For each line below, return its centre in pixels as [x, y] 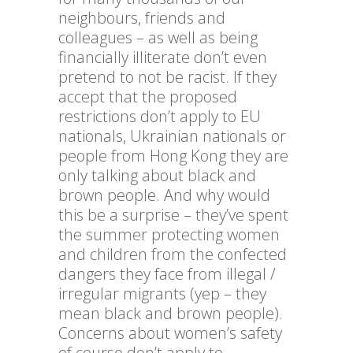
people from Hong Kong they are [173, 156]
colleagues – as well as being [158, 38]
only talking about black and [157, 176]
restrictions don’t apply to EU [160, 117]
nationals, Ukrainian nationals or [172, 136]
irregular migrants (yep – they [162, 294]
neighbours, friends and [142, 18]
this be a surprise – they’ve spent [173, 215]
